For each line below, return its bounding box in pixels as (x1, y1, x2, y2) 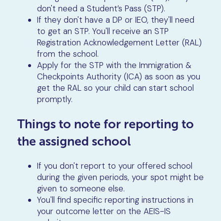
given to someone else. (37, 183, 125, 194)
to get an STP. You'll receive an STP (37, 26, 169, 37)
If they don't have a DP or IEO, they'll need (37, 14, 194, 26)
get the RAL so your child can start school (37, 82, 194, 94)
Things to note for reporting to (17, 116, 194, 131)
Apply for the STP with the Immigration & (37, 60, 191, 71)
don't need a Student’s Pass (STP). (37, 3, 165, 14)
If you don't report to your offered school (37, 160, 192, 171)
